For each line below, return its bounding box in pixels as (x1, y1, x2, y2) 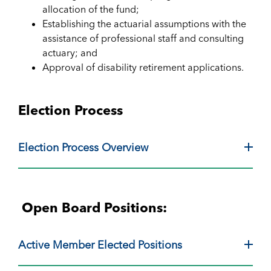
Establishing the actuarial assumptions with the (42, 17, 246, 30)
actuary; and (42, 46, 97, 59)
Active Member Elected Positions (18, 237, 182, 252)
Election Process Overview (18, 140, 148, 154)
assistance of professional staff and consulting (42, 31, 244, 44)
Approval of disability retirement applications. (42, 60, 246, 73)
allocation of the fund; (42, 2, 139, 15)
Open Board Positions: (18, 198, 167, 216)
